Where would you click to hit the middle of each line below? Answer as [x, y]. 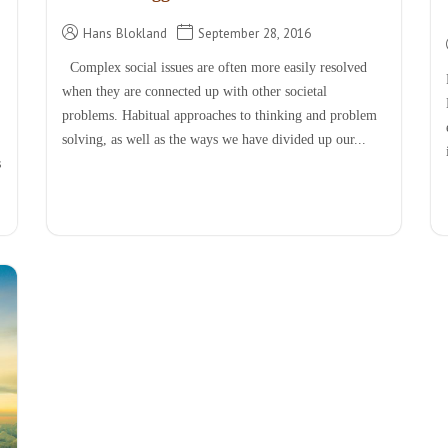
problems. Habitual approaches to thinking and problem [220, 116]
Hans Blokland [125, 33]
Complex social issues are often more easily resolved [215, 68]
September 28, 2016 [255, 33]
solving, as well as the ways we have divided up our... [214, 140]
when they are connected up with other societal [195, 92]
